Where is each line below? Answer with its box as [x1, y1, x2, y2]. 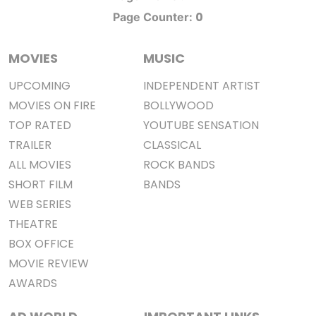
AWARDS [8, 275, 57, 291]
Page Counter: [113, 10, 195, 24]
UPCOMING [8, 78, 71, 94]
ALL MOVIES [8, 157, 71, 173]
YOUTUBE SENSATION [197, 117, 259, 133]
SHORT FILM [8, 176, 73, 193]
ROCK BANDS [143, 157, 215, 173]
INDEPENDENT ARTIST [222, 78, 260, 94]
